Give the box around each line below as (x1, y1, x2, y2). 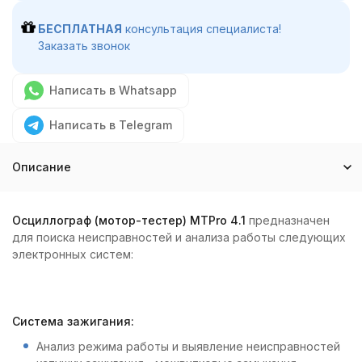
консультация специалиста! (122, 22, 281, 36)
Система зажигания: (12, 314, 134, 328)
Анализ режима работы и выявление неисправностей (36, 339, 340, 353)
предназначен (246, 213, 330, 227)
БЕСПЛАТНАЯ (38, 22, 122, 36)
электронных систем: (12, 247, 133, 261)
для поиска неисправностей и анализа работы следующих (12, 230, 346, 244)
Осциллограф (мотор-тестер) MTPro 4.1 (12, 213, 246, 227)
